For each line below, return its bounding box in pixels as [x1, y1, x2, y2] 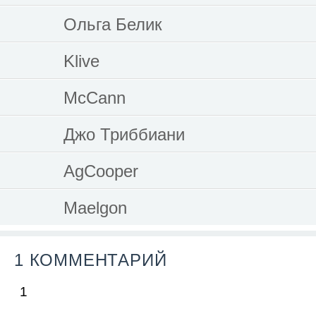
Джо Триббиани [63, 124, 185, 144]
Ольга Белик [63, 14, 162, 34]
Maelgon [63, 197, 127, 217]
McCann [63, 87, 126, 107]
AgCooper [63, 161, 138, 181]
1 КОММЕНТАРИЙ [14, 250, 167, 269]
